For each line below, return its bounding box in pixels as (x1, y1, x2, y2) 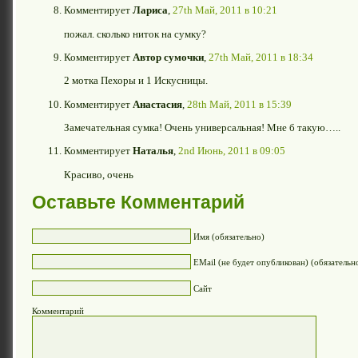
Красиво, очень (64, 168, 133, 181)
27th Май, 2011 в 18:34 (209, 50, 313, 63)
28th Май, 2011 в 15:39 (187, 97, 292, 110)
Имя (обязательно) (193, 231, 265, 241)
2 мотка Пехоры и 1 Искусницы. (64, 74, 208, 87)
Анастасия (133, 97, 182, 110)
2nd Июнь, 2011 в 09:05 (178, 145, 285, 157)
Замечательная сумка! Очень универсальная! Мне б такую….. (64, 121, 340, 133)
